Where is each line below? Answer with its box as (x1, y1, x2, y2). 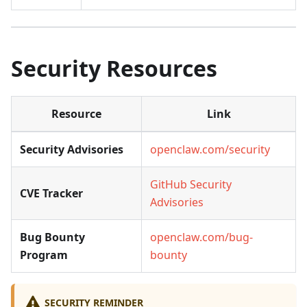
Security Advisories (20, 142, 123, 158)
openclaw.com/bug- (150, 230, 253, 245)
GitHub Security (150, 177, 232, 193)
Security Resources (11, 53, 217, 84)
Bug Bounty (20, 230, 85, 245)
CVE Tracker (20, 186, 83, 201)
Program (20, 247, 68, 263)
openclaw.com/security (150, 142, 270, 158)
